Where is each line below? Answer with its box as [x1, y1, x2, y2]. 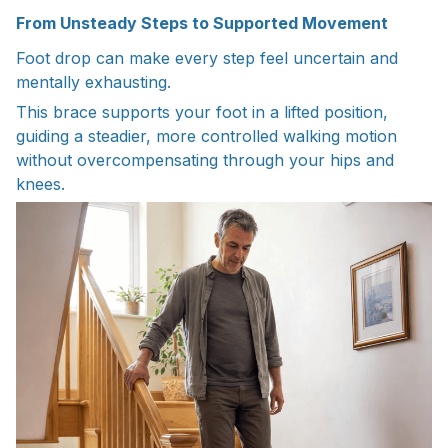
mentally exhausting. [16, 71, 171, 92]
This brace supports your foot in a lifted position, [16, 101, 388, 122]
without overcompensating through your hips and [16, 149, 394, 170]
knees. [16, 173, 65, 194]
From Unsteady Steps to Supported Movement [16, 13, 388, 34]
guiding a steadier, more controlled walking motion [16, 125, 397, 146]
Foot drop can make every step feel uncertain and [16, 47, 398, 68]
